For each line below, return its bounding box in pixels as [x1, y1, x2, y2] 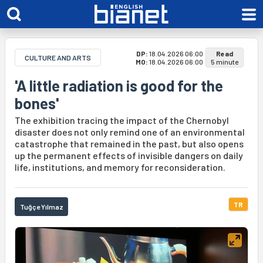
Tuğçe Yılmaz [20, 203, 63, 211]
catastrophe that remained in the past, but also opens [15, 138, 244, 149]
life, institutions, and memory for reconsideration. [15, 161, 225, 173]
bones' [15, 94, 59, 112]
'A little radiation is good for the [15, 76, 223, 95]
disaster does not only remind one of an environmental [15, 126, 245, 137]
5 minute [211, 58, 238, 66]
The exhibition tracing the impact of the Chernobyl [15, 114, 229, 126]
